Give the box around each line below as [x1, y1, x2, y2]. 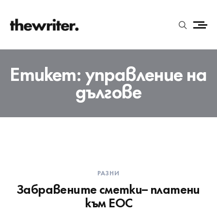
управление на [85, 58, 207, 87]
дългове [76, 76, 141, 104]
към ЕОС [84, 192, 133, 211]
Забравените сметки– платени [17, 179, 200, 198]
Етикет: [10, 58, 86, 87]
